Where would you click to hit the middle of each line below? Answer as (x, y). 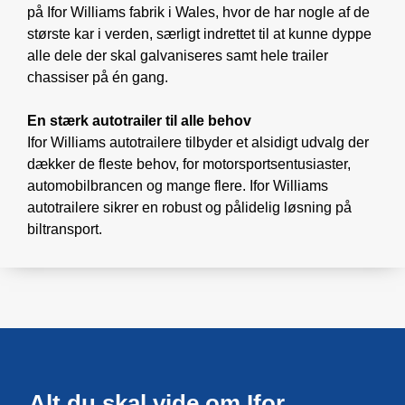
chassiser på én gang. (98, 77)
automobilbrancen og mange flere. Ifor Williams (178, 185)
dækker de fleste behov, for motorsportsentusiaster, (189, 164)
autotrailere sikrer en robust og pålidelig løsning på (189, 207)
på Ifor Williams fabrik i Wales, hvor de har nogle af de (198, 12)
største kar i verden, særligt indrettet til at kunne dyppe (199, 33)
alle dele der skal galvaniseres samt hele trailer (178, 55)
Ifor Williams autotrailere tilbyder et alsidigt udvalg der (198, 142)
